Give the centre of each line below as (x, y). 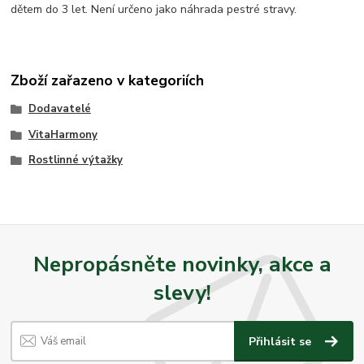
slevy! (182, 292)
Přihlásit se (282, 342)
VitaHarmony (63, 134)
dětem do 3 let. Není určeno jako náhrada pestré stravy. (154, 10)
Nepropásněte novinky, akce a (182, 264)
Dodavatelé (59, 108)
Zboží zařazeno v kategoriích (108, 80)
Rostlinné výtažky (75, 160)
